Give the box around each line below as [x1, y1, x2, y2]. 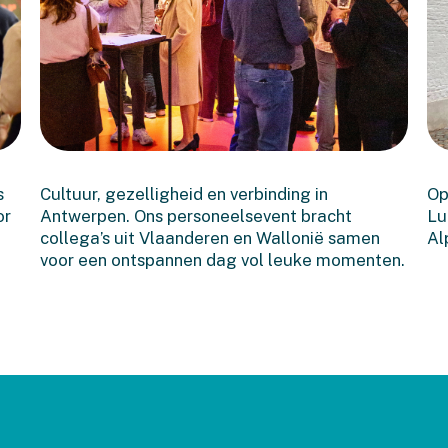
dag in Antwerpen [67, 177, 253, 204]
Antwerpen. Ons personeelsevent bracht [39, 206, 352, 227]
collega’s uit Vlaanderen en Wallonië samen [39, 228, 380, 249]
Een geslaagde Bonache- [67, 151, 324, 178]
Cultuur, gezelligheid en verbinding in [39, 184, 328, 205]
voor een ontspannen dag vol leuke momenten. [39, 250, 405, 271]
